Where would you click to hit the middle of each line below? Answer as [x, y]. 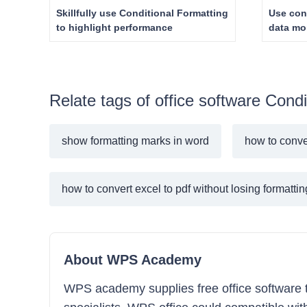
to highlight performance [143, 27]
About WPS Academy [133, 260]
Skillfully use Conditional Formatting [142, 13]
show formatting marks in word [135, 141]
